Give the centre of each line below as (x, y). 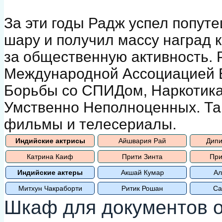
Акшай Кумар (142, 172)
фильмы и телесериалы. (90, 124)
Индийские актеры (50, 172)
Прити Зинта (142, 156)
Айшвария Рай (142, 140)
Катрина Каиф (50, 156)
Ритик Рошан (142, 188)
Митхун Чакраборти (50, 188)
